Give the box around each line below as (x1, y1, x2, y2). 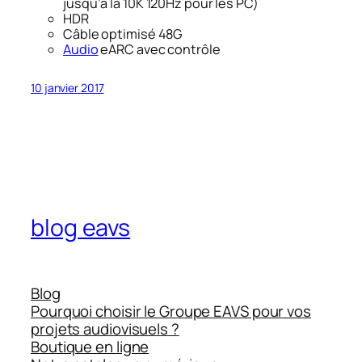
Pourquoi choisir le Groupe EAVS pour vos (31, 301, 311, 322)
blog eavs (31, 212, 131, 244)
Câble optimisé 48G (63, 25, 183, 44)
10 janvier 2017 (31, 80, 104, 96)
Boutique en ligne (31, 336, 149, 358)
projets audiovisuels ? (31, 318, 179, 340)
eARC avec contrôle (98, 40, 221, 59)
